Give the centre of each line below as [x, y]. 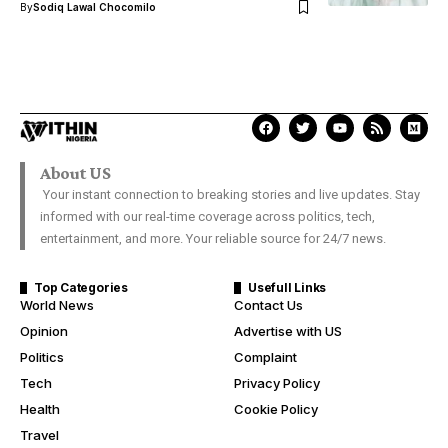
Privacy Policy [277, 383]
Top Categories [81, 288]
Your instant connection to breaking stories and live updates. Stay [230, 195]
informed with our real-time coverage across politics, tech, [207, 217]
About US [75, 173]
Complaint [265, 357]
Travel [39, 435]
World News [57, 305]
